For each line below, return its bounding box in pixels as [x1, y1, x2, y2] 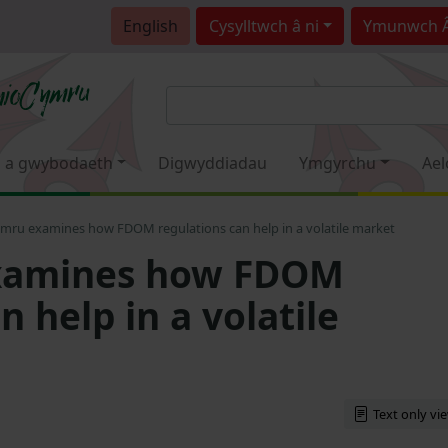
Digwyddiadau [158, 151, 268, 174]
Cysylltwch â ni [208, 14, 319, 37]
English [122, 14, 178, 37]
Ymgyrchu [299, 151, 377, 174]
